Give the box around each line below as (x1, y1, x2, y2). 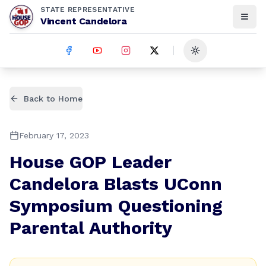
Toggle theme (194, 50, 252, 61)
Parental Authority (9, 217, 172, 238)
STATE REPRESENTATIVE (40, 5, 135, 14)
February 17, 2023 (19, 131, 89, 140)
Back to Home (24, 94, 83, 103)
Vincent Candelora (40, 15, 127, 27)
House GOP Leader (9, 151, 172, 172)
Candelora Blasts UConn (9, 173, 222, 194)
